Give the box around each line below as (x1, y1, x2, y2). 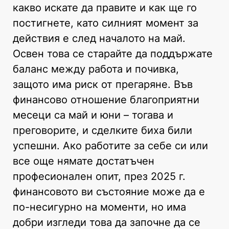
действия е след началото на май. (13, 32, 186, 44)
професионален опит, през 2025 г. (13, 170, 186, 182)
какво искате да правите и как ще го (13, 1, 197, 14)
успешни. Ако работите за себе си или (13, 139, 208, 152)
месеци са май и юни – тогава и (13, 108, 173, 121)
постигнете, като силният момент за (13, 16, 198, 29)
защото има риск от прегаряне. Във (13, 78, 193, 90)
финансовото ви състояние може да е (13, 185, 205, 198)
